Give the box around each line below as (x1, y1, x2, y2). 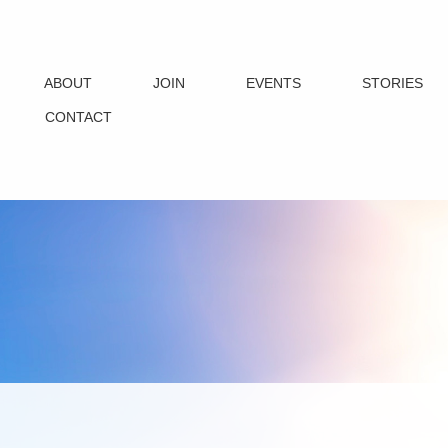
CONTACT (45, 109, 113, 125)
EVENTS (246, 75, 302, 91)
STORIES (362, 75, 424, 91)
